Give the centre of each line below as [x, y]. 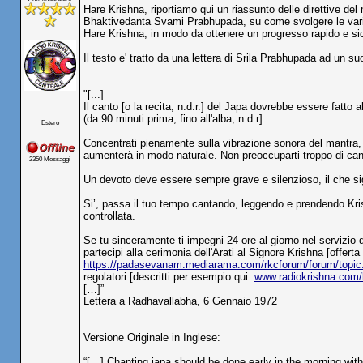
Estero [50, 122]
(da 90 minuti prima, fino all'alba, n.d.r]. [174, 119]
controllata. [109, 216]
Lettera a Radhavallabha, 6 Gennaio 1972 [180, 301]
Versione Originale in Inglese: [152, 337]
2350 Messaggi [50, 159]
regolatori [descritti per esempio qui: [169, 277]
